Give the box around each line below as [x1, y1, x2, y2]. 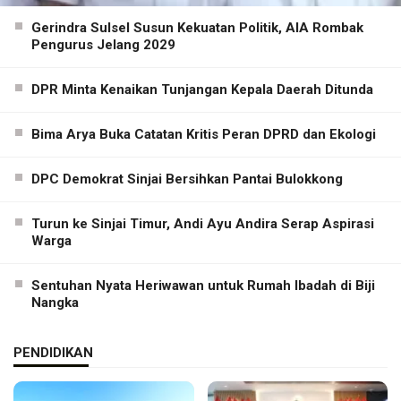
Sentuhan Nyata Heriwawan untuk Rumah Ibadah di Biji [31, 277, 375, 294]
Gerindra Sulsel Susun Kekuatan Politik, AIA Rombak [31, 19, 363, 36]
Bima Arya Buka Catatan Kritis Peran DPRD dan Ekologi [31, 125, 376, 142]
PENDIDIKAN [13, 344, 93, 361]
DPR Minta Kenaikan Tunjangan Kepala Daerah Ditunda [31, 81, 373, 98]
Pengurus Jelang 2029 [31, 36, 175, 53]
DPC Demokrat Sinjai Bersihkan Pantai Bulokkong [31, 170, 343, 187]
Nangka [31, 294, 79, 311]
